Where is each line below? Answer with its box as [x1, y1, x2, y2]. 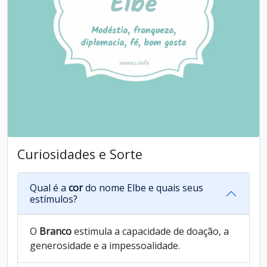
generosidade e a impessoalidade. [30, 239, 180, 252]
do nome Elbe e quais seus [83, 181, 203, 194]
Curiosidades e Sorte [17, 145, 142, 163]
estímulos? [30, 193, 77, 206]
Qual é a [30, 181, 69, 194]
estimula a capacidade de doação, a [72, 225, 229, 238]
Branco [39, 225, 72, 238]
